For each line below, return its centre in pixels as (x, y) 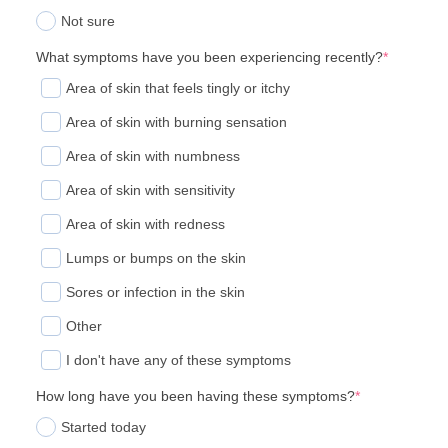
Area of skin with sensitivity (150, 190)
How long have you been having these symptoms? (195, 396)
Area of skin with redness (145, 224)
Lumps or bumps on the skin (156, 258)
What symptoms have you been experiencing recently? (209, 57)
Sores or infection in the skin (155, 292)
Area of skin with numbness (153, 156)
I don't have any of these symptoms (178, 360)
